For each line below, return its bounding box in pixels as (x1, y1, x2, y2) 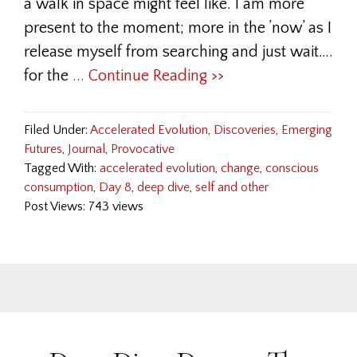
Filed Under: (24, 123, 90, 137)
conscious (265, 161, 319, 175)
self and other (195, 180, 269, 194)
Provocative (111, 142, 175, 156)
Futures (24, 142, 62, 156)
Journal (68, 142, 105, 156)
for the (24, 67, 73, 84)
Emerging (281, 123, 332, 137)
